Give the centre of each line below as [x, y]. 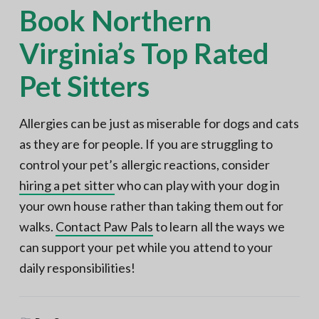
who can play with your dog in [197, 185]
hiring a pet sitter [67, 185]
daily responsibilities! [77, 268]
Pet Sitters [84, 87]
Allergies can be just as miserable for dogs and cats [159, 124]
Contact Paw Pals [104, 227]
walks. [37, 227]
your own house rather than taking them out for [151, 206]
